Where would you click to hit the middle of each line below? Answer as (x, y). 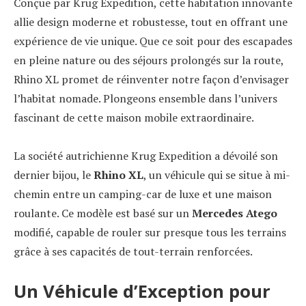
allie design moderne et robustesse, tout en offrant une (151, 22)
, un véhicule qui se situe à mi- (217, 175)
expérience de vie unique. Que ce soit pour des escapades (153, 41)
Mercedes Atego (235, 213)
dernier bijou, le (54, 175)
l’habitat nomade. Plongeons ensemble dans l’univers (145, 98)
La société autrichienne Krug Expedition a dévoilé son (146, 156)
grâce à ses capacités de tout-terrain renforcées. (133, 251)
